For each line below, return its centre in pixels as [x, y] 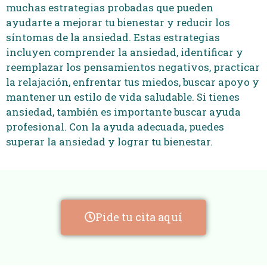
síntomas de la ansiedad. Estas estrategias [113, 37]
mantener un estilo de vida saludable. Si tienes [123, 97]
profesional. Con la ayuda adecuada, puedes [115, 126]
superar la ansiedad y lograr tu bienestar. [109, 141]
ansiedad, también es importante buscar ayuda [123, 111]
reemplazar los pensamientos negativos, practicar [133, 67]
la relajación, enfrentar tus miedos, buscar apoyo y [133, 82]
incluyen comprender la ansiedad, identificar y [125, 52]
